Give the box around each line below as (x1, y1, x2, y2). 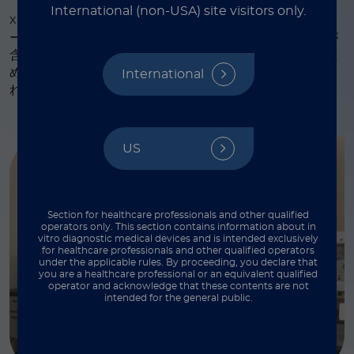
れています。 (9, 84, 85, 96)
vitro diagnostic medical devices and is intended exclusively (38, 234, 319, 243)
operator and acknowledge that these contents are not (47, 281, 309, 291)
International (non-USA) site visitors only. (51, 5, 307, 17)
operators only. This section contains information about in (40, 222, 316, 232)
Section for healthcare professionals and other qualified (47, 210, 310, 220)
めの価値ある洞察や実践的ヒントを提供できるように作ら (9, 66, 338, 79)
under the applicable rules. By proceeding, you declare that (39, 258, 318, 267)
